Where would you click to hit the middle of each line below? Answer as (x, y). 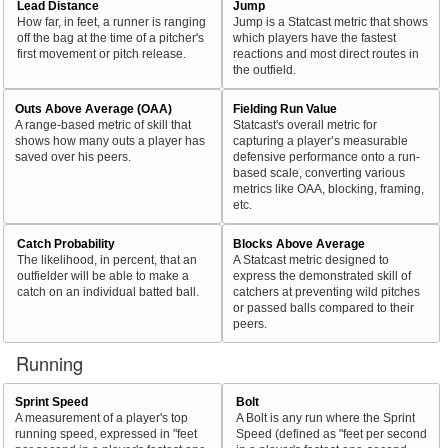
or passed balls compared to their (323, 307)
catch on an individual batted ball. (108, 291)
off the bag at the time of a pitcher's (111, 38)
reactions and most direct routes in (325, 54)
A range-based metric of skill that (102, 124)
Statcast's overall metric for (304, 124)
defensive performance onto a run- (326, 156)
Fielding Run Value (284, 108)
